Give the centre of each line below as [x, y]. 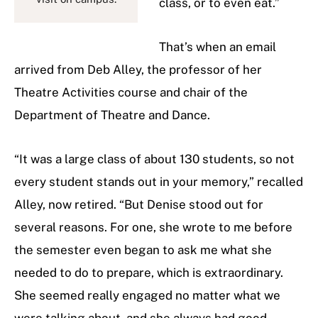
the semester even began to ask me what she [143, 250]
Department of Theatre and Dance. [114, 115]
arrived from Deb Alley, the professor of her [138, 70]
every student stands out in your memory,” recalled [159, 182]
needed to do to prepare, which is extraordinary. [149, 273]
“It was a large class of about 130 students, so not [154, 159]
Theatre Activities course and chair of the [131, 93]
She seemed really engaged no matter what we [147, 296]
